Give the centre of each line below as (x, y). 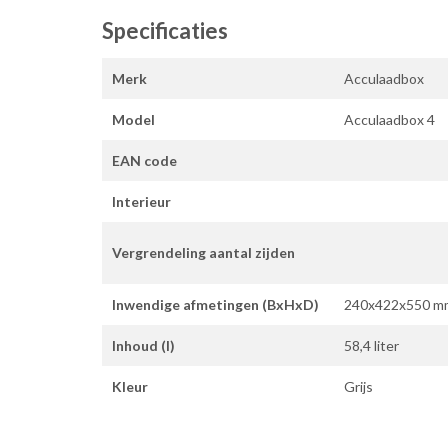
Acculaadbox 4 (389, 120)
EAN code (144, 161)
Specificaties (165, 31)
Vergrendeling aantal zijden (203, 253)
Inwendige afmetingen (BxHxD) (215, 305)
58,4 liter (371, 346)
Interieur (141, 202)
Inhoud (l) (143, 346)
